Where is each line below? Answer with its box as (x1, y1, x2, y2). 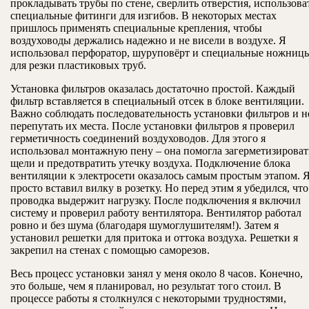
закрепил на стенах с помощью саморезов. (10, 244, 210, 257)
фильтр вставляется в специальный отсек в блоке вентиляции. (10, 95, 304, 108)
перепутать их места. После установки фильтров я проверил (10, 120, 295, 132)
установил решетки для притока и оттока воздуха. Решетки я (10, 232, 298, 244)
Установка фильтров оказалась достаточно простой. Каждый (10, 83, 295, 95)
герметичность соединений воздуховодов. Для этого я (10, 132, 266, 145)
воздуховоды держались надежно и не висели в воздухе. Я (10, 34, 286, 47)
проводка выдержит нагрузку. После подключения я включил (10, 195, 301, 207)
